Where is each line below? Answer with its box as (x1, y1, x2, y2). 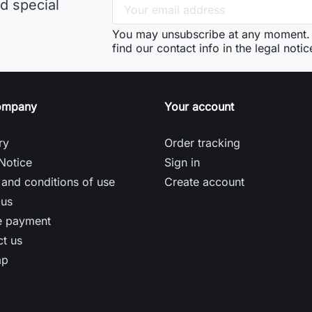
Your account (164, 99, 234, 114)
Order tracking (164, 135, 240, 150)
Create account (164, 174, 244, 189)
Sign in (164, 155, 200, 169)
